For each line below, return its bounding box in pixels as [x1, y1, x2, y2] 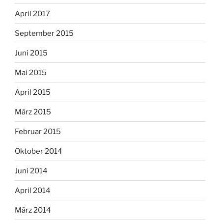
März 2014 [15, 205, 51, 215]
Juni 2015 [15, 48, 48, 57]
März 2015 [15, 107, 51, 116]
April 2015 [15, 87, 51, 97]
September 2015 [15, 28, 74, 38]
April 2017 [15, 9, 50, 18]
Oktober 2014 [15, 146, 62, 156]
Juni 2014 [15, 166, 48, 175]
